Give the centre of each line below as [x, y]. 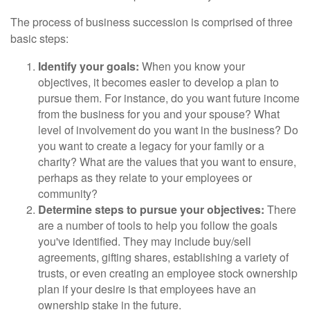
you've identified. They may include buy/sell [145, 241]
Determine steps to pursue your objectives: [151, 209]
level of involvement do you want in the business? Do [168, 129]
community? [68, 193]
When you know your [192, 66]
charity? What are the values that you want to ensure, [167, 161]
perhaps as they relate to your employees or [145, 177]
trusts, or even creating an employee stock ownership [168, 273]
